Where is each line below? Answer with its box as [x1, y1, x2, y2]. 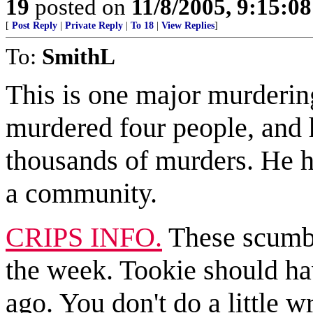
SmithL [42, 43, 115, 69]
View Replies [161, 20, 214, 31]
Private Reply [65, 20, 123, 31]
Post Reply [12, 20, 57, 31]
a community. [6, 177, 157, 209]
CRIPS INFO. [6, 221, 162, 253]
